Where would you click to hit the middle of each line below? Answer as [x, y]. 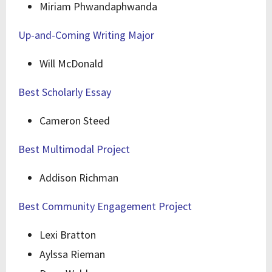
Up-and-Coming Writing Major [86, 35]
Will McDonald [71, 63]
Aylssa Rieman [72, 254]
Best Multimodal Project [74, 149]
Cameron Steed [75, 121]
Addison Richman [79, 178]
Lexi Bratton [68, 235]
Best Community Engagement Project [105, 206]
